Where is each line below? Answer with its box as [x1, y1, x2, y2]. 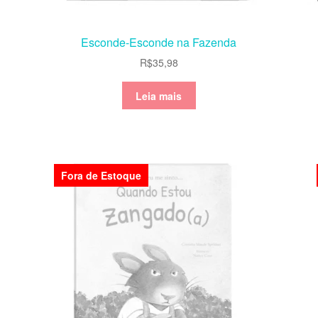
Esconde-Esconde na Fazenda [81, 33, 237, 50]
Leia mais [136, 88, 182, 103]
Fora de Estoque [61, 168, 142, 183]
